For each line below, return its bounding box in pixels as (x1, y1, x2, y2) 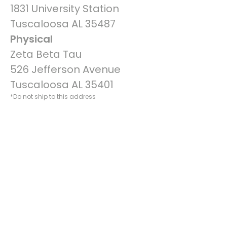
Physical (10, 32, 53, 46)
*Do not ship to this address (10, 92, 96, 101)
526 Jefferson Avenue (10, 62, 121, 77)
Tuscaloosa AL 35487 (10, 17, 116, 31)
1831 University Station (10, 2, 119, 16)
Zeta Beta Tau (10, 47, 82, 61)
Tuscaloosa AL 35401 (10, 78, 113, 92)
